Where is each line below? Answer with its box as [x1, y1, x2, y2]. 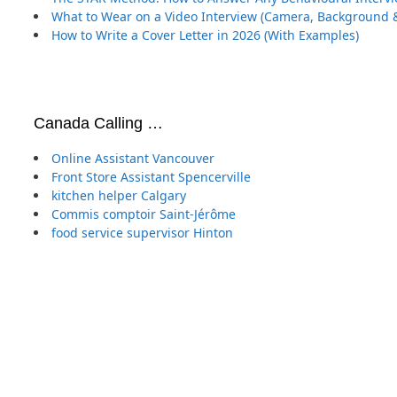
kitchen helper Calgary [51, 186, 186, 204]
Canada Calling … [34, 113, 163, 132]
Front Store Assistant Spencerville [51, 167, 251, 185]
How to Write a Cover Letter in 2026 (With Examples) [51, 26, 359, 43]
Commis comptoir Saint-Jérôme [51, 205, 236, 222]
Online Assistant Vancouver [51, 149, 214, 167]
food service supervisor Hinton [51, 223, 233, 241]
